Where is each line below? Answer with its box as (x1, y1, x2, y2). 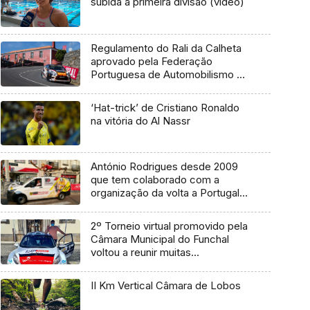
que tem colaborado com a (90, 173, 219, 187)
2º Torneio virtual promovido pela (90, 219, 248, 233)
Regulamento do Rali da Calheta (90, 42, 241, 55)
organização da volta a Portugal (90, 186, 239, 200)
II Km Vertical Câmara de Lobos (90, 278, 241, 292)
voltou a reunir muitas (90, 246, 191, 259)
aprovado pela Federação (90, 55, 212, 69)
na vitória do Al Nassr (90, 113, 190, 127)
